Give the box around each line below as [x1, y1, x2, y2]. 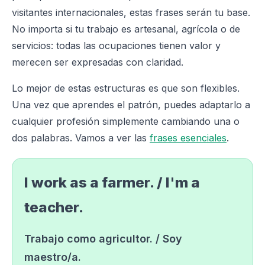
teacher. [24, 199, 83, 216]
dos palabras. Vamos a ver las [12, 132, 150, 144]
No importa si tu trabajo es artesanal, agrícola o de [12, 23, 240, 35]
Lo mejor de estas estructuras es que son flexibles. [12, 82, 240, 94]
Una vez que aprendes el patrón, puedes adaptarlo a [12, 99, 250, 111]
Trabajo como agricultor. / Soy [24, 232, 182, 245]
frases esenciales [150, 132, 227, 144]
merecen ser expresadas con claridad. [12, 56, 183, 68]
